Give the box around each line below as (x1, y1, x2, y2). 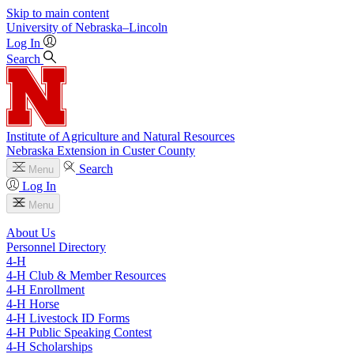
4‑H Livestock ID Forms (6, 311, 130, 325)
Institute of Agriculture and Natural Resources (6, 130, 235, 143)
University (6, 21, 58, 34)
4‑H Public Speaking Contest (6, 326, 152, 339)
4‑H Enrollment (6, 283, 85, 296)
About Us (6, 226, 55, 239)
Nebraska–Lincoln (75, 21, 168, 34)
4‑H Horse (6, 297, 59, 311)
